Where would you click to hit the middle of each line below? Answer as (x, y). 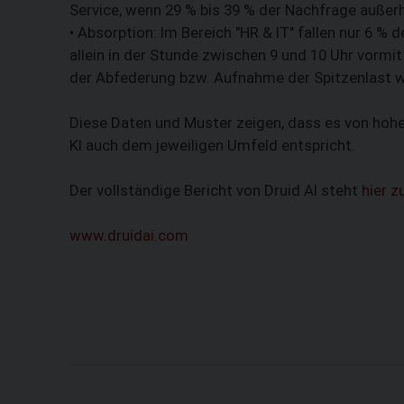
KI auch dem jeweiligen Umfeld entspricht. (212, 145)
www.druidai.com (129, 235)
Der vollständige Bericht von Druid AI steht (216, 190)
